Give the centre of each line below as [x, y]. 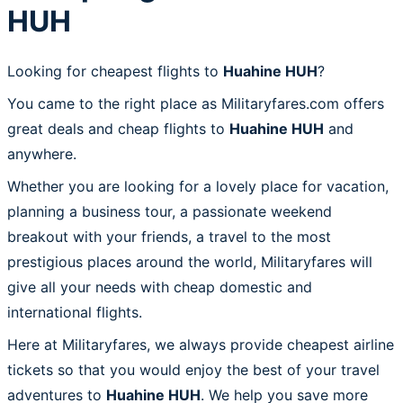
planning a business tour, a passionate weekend [170, 211]
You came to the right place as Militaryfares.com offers [196, 103]
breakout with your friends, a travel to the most [169, 236]
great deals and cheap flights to [118, 128]
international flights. [75, 312]
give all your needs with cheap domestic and [160, 287]
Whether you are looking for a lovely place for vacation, [198, 186]
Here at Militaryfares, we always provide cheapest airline [201, 344]
